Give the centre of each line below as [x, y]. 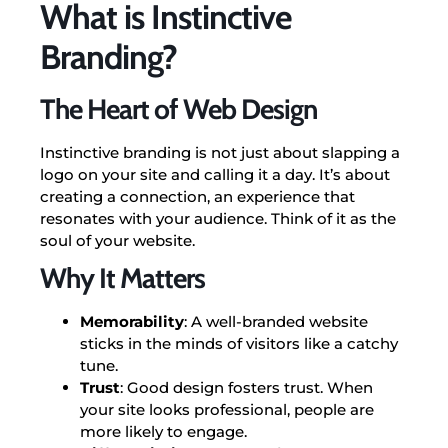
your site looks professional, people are [227, 409]
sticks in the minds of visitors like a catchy [239, 343]
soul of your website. [117, 240]
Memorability [132, 321]
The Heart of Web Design [178, 108]
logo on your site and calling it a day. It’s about [215, 174]
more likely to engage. [163, 431]
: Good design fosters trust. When [246, 387]
